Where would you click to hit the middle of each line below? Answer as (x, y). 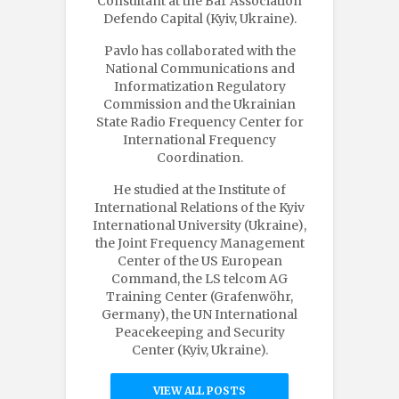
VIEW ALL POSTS (199, 390)
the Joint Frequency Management (199, 243)
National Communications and (199, 68)
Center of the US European (199, 261)
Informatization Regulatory (199, 86)
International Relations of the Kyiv (199, 207)
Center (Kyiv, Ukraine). (199, 350)
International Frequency (199, 139)
